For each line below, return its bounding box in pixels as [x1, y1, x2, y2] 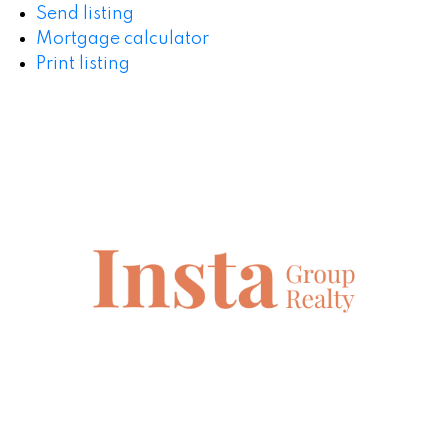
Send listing [35, 5, 134, 24]
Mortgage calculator [35, 30, 209, 49]
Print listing [35, 55, 130, 74]
